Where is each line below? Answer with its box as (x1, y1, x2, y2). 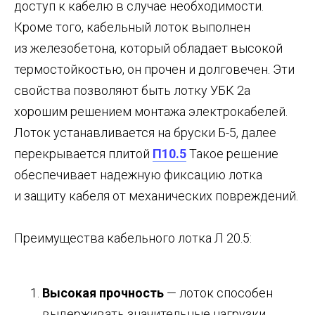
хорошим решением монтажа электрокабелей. (14, 104, 288, 120)
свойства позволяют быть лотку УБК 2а (14, 83, 250, 98)
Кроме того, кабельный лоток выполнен (14, 20, 250, 35)
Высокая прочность (42, 285, 164, 301)
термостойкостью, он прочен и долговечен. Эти (14, 62, 295, 77)
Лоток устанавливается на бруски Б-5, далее (14, 125, 276, 141)
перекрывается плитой (14, 146, 153, 162)
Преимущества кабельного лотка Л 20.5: (14, 231, 252, 246)
